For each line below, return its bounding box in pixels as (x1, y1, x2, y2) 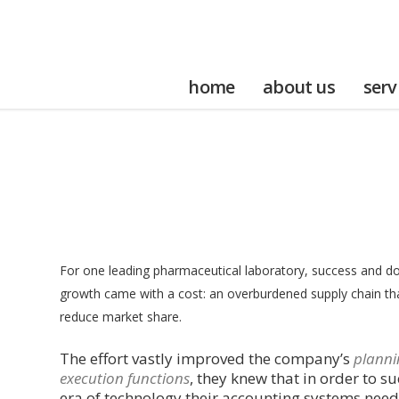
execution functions (60, 368, 191, 388)
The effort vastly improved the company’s (60, 348, 354, 369)
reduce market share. (60, 308, 183, 325)
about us (263, 75, 335, 99)
